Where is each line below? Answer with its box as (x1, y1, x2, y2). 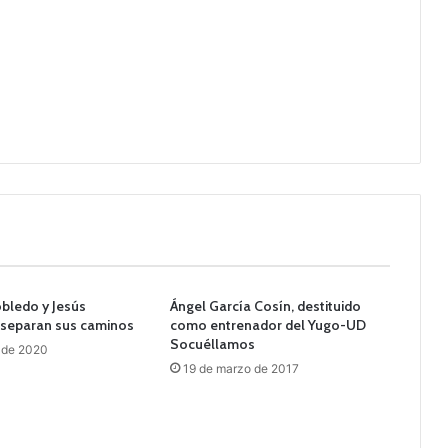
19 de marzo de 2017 (182, 360, 299, 376)
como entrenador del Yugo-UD (169, 315, 366, 334)
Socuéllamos (169, 334, 255, 353)
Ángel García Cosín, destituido (169, 296, 361, 315)
